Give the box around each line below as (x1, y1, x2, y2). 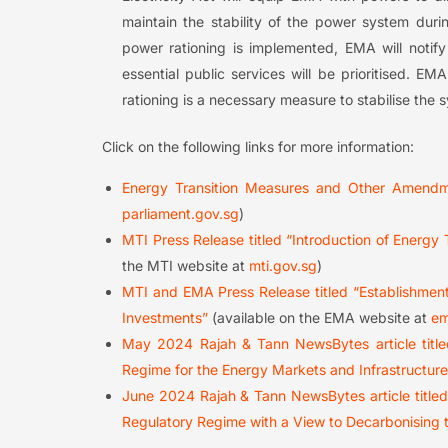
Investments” (122, 308, 208, 326)
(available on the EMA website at (208, 308, 431, 326)
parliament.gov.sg (122, 204, 239, 222)
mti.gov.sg (249, 256, 317, 274)
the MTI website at (122, 256, 249, 274)
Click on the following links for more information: (102, 137, 414, 155)
